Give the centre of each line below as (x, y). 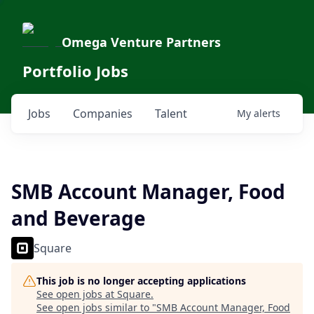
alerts (267, 113)
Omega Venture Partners (141, 42)
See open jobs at (77, 294)
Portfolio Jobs (75, 71)
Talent (171, 114)
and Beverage (78, 218)
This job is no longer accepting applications (141, 281)
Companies (103, 114)
